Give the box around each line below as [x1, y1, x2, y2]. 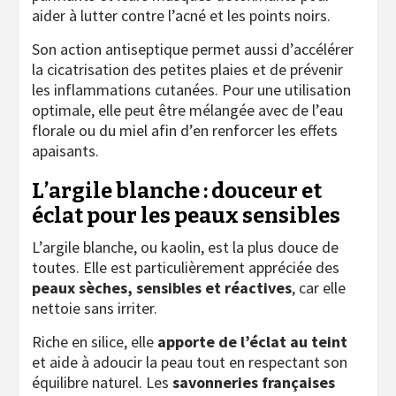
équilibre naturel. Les [32, 371, 172, 392]
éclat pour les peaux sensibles [32, 202, 340, 228]
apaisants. [32, 140, 99, 161]
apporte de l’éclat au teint [157, 331, 347, 352]
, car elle [292, 277, 346, 298]
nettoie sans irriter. [32, 297, 157, 318]
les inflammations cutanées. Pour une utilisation [32, 79, 351, 100]
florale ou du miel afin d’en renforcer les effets [32, 119, 338, 141]
